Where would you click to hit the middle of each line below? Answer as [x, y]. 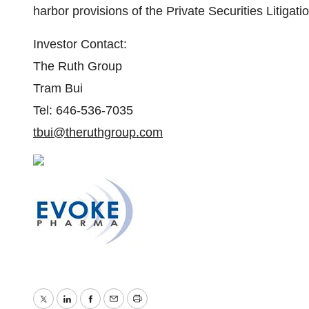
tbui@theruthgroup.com [98, 132]
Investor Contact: [80, 44]
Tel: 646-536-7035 [83, 110]
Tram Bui [58, 88]
